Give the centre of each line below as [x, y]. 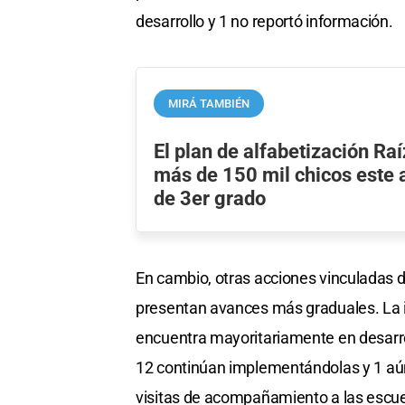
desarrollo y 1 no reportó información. [264, 21]
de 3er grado [210, 198]
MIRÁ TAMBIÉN [209, 103]
